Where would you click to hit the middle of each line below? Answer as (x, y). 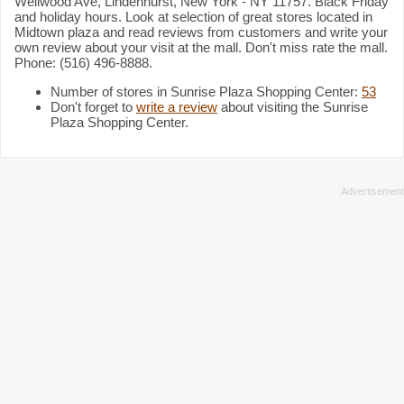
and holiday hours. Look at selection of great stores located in (193, 16)
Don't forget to (93, 106)
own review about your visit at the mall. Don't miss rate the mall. (201, 47)
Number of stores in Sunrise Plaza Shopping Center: (206, 91)
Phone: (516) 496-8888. (83, 62)
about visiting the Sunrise (293, 106)
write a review (177, 106)
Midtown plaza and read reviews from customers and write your (201, 32)
